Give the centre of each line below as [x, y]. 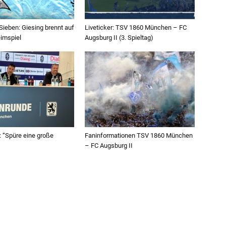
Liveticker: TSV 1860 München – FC [136, 28]
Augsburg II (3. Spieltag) [119, 38]
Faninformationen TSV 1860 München [139, 136]
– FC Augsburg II [109, 146]
